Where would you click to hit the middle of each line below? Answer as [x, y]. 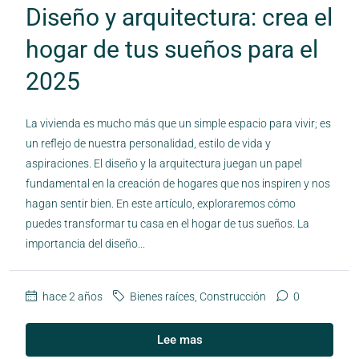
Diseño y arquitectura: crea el [179, 17]
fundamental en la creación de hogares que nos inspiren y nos [178, 183]
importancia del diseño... [85, 243]
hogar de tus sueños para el [172, 49]
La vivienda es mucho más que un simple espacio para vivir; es [178, 123]
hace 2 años [71, 296]
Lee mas [179, 339]
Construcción [233, 296]
